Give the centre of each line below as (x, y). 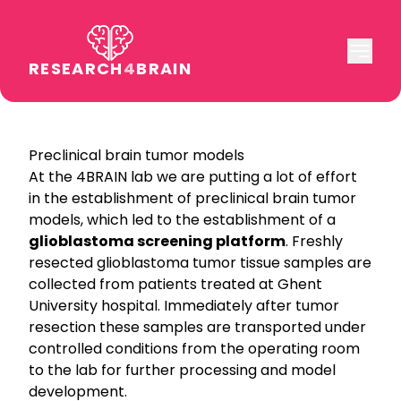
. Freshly (315, 241)
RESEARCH (76, 68)
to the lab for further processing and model (183, 370)
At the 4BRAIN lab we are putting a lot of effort (193, 177)
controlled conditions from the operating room (195, 349)
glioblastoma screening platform (158, 241)
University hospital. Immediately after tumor (184, 306)
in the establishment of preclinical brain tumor (193, 198)
